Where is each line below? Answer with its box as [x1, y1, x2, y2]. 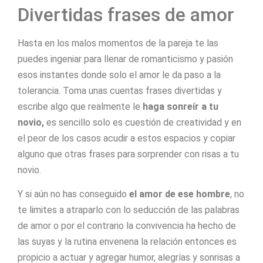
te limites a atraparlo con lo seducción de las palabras [18, 204, 240, 215]
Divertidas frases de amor [18, 3, 234, 26]
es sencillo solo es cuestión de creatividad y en [44, 116, 241, 128]
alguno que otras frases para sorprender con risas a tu [18, 148, 239, 160]
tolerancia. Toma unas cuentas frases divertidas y [18, 85, 222, 96]
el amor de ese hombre [129, 188, 230, 200]
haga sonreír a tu [143, 100, 218, 112]
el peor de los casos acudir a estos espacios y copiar [18, 132, 235, 144]
